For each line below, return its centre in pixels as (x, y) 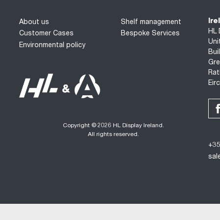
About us (34, 22)
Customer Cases (46, 34)
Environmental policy (52, 45)
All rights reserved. (114, 134)
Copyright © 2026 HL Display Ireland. (114, 125)
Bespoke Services (151, 34)
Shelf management (151, 22)
